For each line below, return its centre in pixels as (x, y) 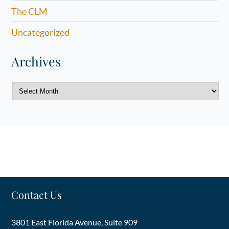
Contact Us (37, 194)
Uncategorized (41, 32)
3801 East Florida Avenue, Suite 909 (75, 222)
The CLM (30, 11)
